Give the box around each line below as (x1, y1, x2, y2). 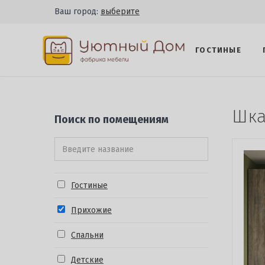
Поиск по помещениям (54, 113, 169, 126)
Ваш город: (54, 7, 101, 17)
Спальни (71, 230, 104, 240)
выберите (101, 7, 140, 17)
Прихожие (71, 205, 112, 215)
